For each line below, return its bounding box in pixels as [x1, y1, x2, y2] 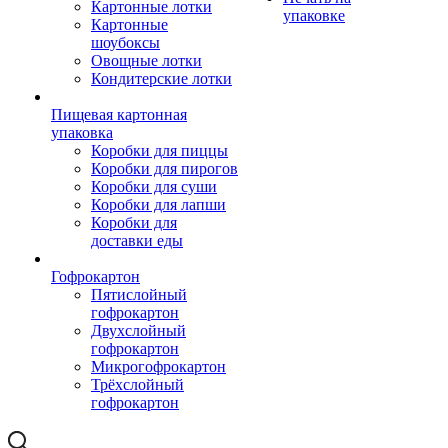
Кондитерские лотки [91, 70, 232, 87]
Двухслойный [91, 322, 186, 339]
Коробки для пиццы [91, 142, 228, 159]
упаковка [51, 124, 113, 141]
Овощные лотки [91, 52, 202, 69]
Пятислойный [91, 286, 187, 303]
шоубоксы [91, 34, 160, 51]
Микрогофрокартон [91, 358, 226, 375]
